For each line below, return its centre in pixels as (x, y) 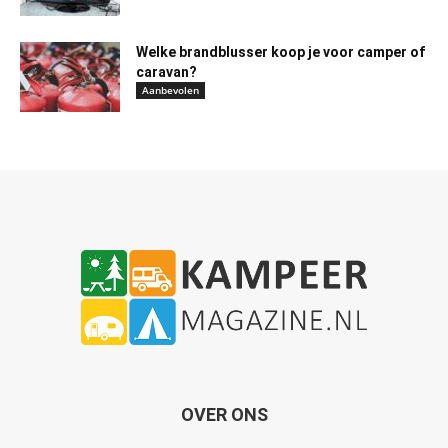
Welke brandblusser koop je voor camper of (280, 52)
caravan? (166, 72)
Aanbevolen (170, 90)
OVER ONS (224, 414)
